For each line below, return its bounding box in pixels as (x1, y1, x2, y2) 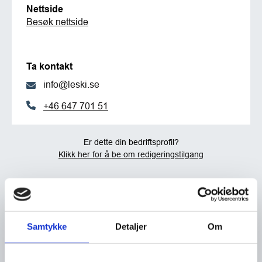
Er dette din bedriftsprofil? (83, 137, 179, 147)
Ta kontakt (26, 61, 73, 72)
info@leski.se (43, 79, 99, 89)
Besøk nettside (26, 16, 88, 27)
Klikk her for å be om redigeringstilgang (58, 150, 204, 160)
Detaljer (115, 221, 147, 232)
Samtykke (26, 221, 67, 232)
